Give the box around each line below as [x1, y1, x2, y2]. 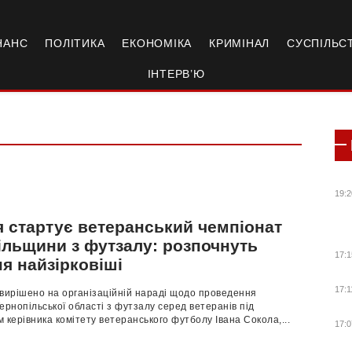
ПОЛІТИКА [45, 37, 105, 49]
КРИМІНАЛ [209, 37, 270, 49]
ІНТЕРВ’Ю [147, 68, 205, 80]
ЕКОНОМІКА [122, 37, 192, 49]
